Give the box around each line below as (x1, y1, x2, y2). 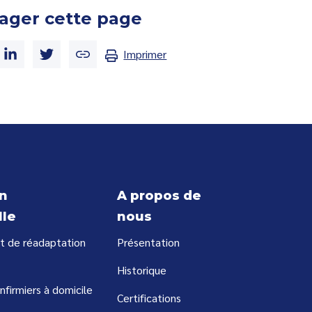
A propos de (117, 188, 201, 204)
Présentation (117, 235, 180, 250)
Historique (117, 263, 166, 278)
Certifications (117, 290, 181, 306)
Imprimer (123, 47, 167, 62)
